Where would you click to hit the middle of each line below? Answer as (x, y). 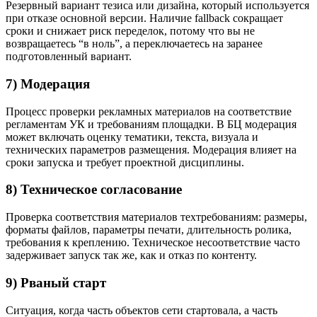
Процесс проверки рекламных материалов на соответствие (149, 111)
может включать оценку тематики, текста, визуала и (132, 137)
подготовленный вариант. (69, 57)
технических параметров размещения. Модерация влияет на (151, 149)
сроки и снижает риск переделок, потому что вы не (130, 31)
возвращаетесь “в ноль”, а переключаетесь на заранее (134, 44)
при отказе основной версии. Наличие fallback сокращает (144, 18)
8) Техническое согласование (94, 190)
